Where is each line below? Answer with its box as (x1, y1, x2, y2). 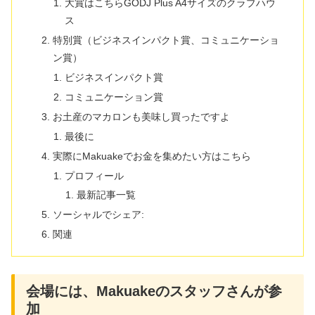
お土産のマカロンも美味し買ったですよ (52, 110, 230, 122)
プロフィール (64, 169, 124, 181)
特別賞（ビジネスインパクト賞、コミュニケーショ (52, 34, 279, 46)
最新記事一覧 (77, 189, 136, 201)
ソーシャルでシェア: (52, 209, 144, 221)
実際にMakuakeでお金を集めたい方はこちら (52, 150, 251, 162)
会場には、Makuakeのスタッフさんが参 (26, 283, 282, 300)
